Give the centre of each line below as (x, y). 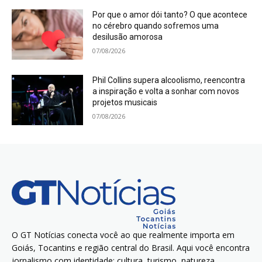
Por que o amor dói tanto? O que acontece (170, 15)
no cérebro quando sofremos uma (156, 26)
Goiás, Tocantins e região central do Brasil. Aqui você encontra (131, 247)
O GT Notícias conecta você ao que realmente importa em (123, 235)
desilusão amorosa (128, 37)
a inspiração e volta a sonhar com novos (166, 92)
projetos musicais (125, 103)
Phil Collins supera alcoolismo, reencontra (169, 80)
